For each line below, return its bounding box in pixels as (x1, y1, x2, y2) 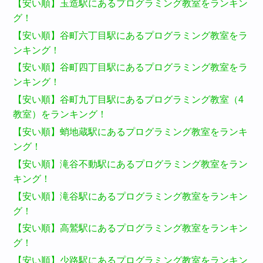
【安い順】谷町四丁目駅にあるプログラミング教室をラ (13, 62, 248, 73)
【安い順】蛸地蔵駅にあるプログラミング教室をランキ (13, 127, 248, 137)
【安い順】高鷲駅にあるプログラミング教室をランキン (13, 223, 248, 234)
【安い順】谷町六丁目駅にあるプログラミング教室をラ (13, 30, 248, 41)
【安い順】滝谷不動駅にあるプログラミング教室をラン (13, 159, 248, 169)
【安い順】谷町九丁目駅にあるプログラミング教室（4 (13, 95, 244, 105)
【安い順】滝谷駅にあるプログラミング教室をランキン (13, 191, 248, 201)
